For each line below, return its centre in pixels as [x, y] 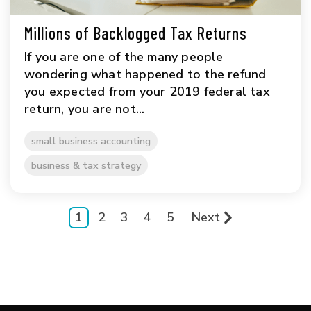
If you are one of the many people [124, 57]
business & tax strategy [86, 166]
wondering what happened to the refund [145, 75]
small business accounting [91, 141]
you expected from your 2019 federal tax [147, 92]
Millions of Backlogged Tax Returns [136, 33]
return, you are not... [85, 109]
